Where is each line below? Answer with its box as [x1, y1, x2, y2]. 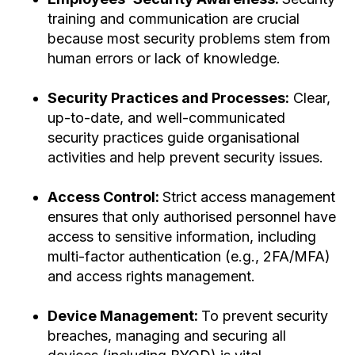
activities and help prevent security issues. [48, 149, 323, 166]
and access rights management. [48, 268, 255, 285]
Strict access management [162, 189, 335, 206]
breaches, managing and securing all [48, 327, 286, 345]
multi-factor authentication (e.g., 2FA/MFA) [48, 248, 330, 265]
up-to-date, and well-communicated [48, 109, 285, 127]
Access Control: [48, 189, 162, 206]
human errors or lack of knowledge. [48, 50, 284, 67]
